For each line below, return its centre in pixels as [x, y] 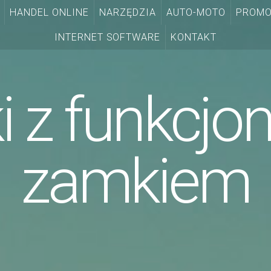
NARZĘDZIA [128, 13]
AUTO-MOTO [196, 13]
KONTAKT [194, 38]
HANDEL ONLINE [50, 13]
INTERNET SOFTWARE [107, 38]
